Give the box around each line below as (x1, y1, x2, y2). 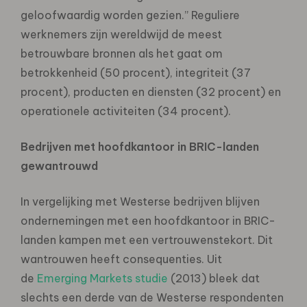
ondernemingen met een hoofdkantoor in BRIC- (21, 213, 275, 228)
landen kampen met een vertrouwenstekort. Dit (21, 232, 273, 247)
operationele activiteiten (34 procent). (21, 103, 231, 118)
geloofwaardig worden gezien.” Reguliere (21, 8, 240, 22)
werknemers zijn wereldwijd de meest (21, 27, 222, 41)
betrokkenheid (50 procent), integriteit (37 (21, 65, 251, 79)
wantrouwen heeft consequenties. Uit (21, 251, 222, 266)
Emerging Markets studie (37, 271, 168, 285)
